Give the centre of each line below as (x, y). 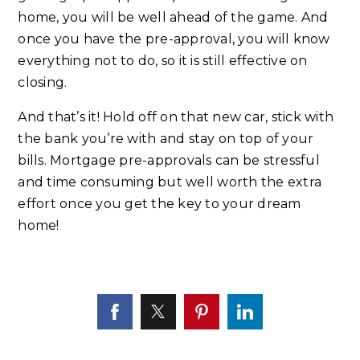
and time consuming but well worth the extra (170, 182)
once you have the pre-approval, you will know (174, 39)
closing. (43, 83)
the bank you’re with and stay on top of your (166, 139)
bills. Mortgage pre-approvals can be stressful (169, 161)
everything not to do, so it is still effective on (163, 61)
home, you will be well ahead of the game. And (173, 18)
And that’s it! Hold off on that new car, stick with (176, 117)
